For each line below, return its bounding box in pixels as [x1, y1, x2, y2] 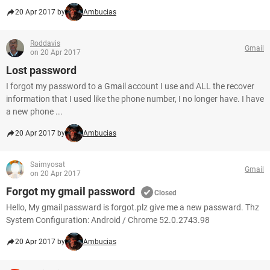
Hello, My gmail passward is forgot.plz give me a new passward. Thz [6, 202, 259, 212]
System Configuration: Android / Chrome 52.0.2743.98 [6, 215, 210, 225]
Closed [154, 189, 177, 197]
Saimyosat [30, 160, 65, 169]
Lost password [6, 64, 77, 77]
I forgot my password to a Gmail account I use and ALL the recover [6, 81, 254, 91]
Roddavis [30, 39, 60, 48]
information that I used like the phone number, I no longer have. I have [6, 94, 264, 104]
